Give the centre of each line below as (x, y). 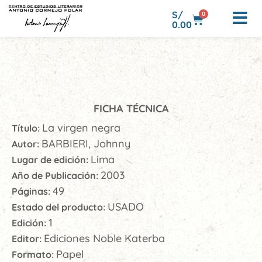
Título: (27, 128)
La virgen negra (81, 128)
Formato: (34, 254)
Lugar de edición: (51, 160)
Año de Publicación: (56, 175)
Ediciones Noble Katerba (104, 238)
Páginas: (32, 191)
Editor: (28, 239)
